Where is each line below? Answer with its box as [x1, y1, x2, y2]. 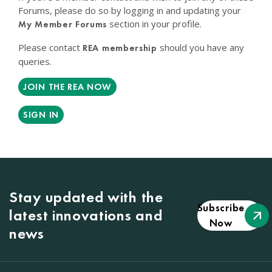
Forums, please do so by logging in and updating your [18, 4, 241, 16]
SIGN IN [23, 109, 59, 121]
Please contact [18, 41, 83, 53]
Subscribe [197, 201, 245, 214]
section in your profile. [107, 18, 202, 30]
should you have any [157, 41, 244, 53]
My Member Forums [18, 18, 107, 30]
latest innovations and [9, 205, 163, 225]
